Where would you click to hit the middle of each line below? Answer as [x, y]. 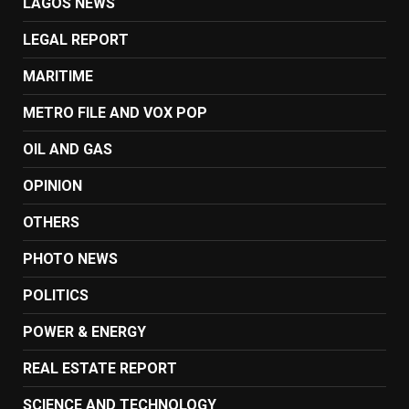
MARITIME [58, 76]
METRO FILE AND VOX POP [115, 112]
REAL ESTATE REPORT [100, 368]
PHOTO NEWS [70, 258]
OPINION [52, 185]
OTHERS [51, 222]
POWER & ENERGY [84, 331]
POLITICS [56, 295]
